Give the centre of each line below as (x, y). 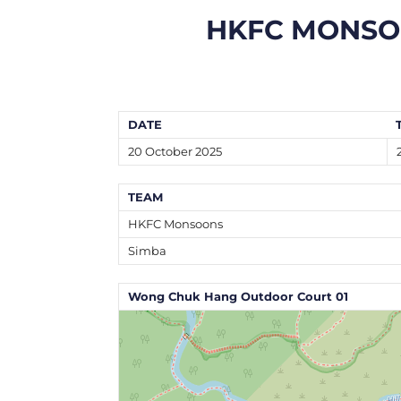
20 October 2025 (175, 152)
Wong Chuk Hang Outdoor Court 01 (238, 297)
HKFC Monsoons (175, 224)
